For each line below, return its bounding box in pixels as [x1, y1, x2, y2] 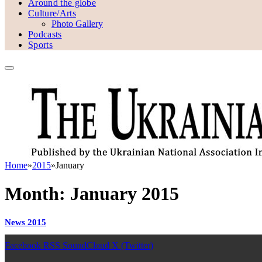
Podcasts [28, 29, 62, 39]
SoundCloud [63, 240, 109, 251]
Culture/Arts [28, 8, 76, 18]
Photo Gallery [51, 19, 103, 29]
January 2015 [70, 183, 179, 205]
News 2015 [5, 217, 46, 227]
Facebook [5, 240, 41, 251]
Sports [28, 40, 53, 50]
